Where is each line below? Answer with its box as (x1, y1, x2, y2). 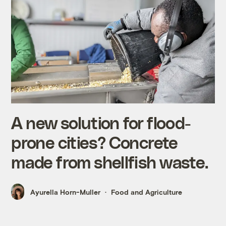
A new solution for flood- (11, 112, 191, 132)
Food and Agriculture (111, 187, 183, 196)
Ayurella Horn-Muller (30, 187, 101, 196)
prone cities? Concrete (11, 132, 178, 152)
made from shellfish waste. (11, 151, 208, 172)
